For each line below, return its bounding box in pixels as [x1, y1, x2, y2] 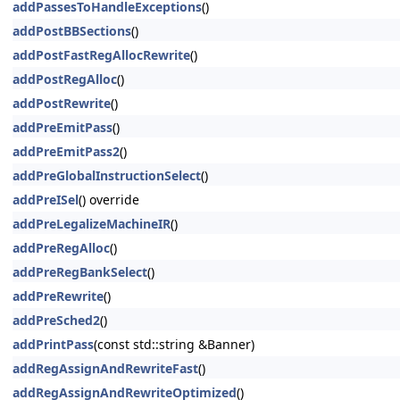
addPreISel [12, 191, 79, 208]
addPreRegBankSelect [12, 263, 147, 280]
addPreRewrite [12, 287, 104, 304]
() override [79, 191, 139, 208]
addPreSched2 [12, 312, 100, 329]
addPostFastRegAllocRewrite [12, 46, 190, 63]
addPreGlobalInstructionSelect [12, 167, 201, 184]
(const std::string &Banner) [94, 336, 254, 353]
